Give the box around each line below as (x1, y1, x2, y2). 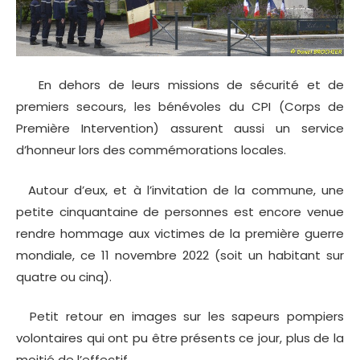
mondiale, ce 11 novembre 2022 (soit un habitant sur (16, 246, 344, 264)
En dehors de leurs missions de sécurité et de (16, 76, 344, 94)
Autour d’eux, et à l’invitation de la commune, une (16, 181, 344, 198)
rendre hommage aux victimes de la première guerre (16, 224, 344, 242)
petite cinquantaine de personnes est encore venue (16, 202, 344, 220)
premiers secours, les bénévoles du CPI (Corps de (16, 98, 344, 116)
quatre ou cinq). (16, 268, 112, 285)
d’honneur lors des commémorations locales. (16, 141, 286, 159)
